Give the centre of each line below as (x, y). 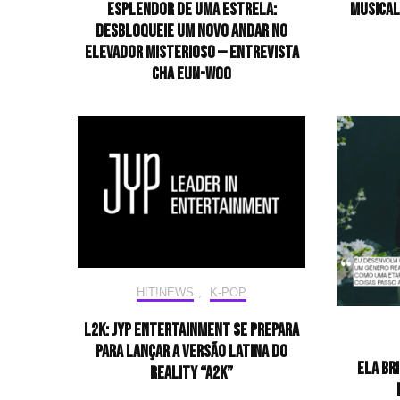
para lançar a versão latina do (192, 352)
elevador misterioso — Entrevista (192, 53)
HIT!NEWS (165, 293)
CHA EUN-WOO (192, 75)
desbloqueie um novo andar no (192, 32)
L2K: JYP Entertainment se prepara (192, 331)
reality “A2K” (192, 374)
